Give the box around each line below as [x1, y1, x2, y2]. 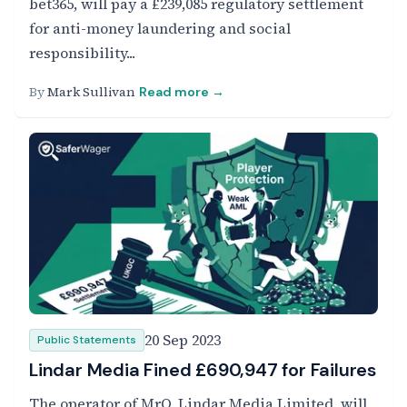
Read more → [139, 84, 224, 100]
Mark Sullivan [47, 83, 135, 101]
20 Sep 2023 [144, 330, 221, 350]
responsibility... [29, 43, 135, 63]
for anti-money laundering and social [29, 18, 291, 38]
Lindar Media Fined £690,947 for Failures [29, 358, 376, 382]
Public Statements [37, 333, 136, 347]
